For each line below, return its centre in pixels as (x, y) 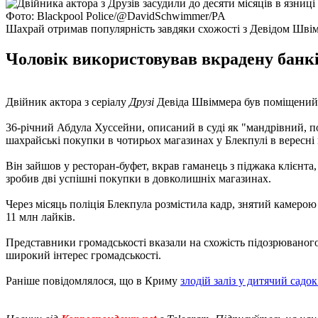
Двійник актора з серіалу (67, 102)
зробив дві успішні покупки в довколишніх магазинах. (138, 178)
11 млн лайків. (40, 216)
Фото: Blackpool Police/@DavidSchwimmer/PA (116, 16)
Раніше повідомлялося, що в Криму (93, 280)
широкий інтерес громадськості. (83, 255)
